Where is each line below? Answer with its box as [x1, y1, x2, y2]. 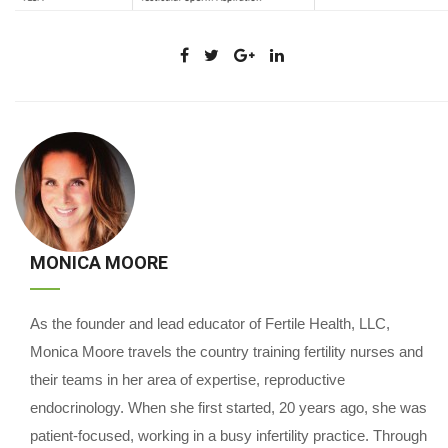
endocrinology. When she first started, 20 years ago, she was [30, 398, 427, 416]
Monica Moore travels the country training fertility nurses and [30, 342, 423, 360]
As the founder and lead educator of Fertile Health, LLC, [30, 314, 390, 332]
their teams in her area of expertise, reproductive [30, 370, 345, 388]
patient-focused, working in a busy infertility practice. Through [30, 426, 427, 444]
